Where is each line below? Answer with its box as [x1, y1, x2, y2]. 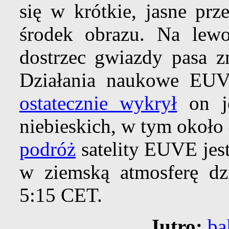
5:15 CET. [19, 184, 102, 207]
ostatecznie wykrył [19, 92, 177, 114]
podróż [19, 138, 76, 161]
